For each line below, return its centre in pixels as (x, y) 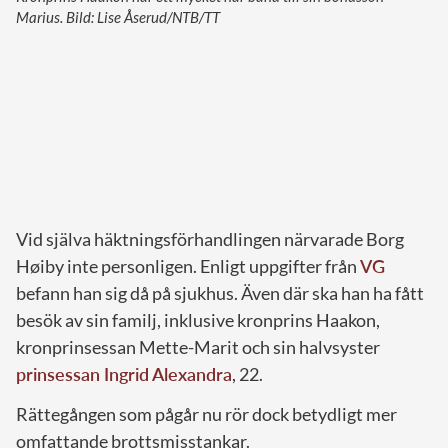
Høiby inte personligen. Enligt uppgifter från (188, 265)
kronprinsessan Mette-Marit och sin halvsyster (198, 346)
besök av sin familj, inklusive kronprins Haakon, (198, 319)
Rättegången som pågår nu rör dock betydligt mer (206, 413)
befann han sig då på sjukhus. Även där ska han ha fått (220, 292)
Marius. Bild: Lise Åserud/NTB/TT (118, 16)
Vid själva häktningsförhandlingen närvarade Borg (210, 238)
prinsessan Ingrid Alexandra (124, 373)
